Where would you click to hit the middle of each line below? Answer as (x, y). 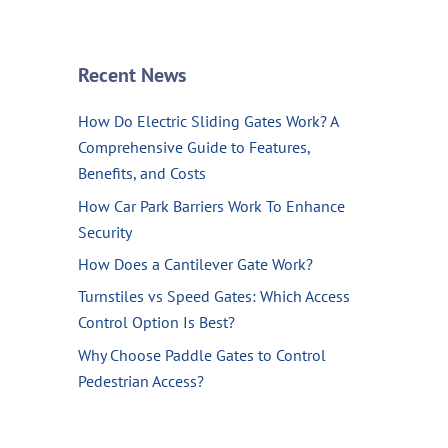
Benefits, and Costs (141, 173)
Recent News (131, 75)
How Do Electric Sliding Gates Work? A (207, 121)
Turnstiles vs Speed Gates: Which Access (213, 296)
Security (104, 231)
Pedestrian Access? (140, 380)
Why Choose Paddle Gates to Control (201, 354)
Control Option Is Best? (156, 322)
